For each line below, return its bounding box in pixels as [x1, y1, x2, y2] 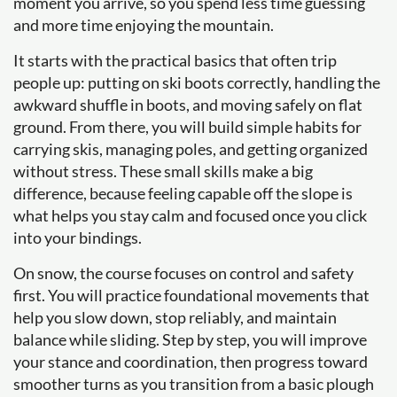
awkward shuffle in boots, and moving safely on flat [13, 95, 362, 114]
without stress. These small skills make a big [13, 161, 313, 181]
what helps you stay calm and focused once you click [13, 206, 367, 225]
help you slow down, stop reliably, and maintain [13, 307, 337, 327]
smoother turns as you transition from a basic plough [13, 374, 374, 393]
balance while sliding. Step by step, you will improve [13, 330, 367, 349]
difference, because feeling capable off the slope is [13, 183, 353, 203]
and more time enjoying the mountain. [13, 15, 274, 35]
